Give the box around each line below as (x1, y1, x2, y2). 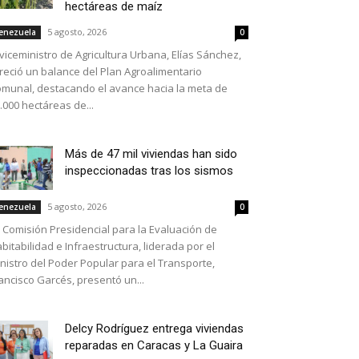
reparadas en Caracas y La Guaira (65, 338, 243, 353)
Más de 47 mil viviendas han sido (65, 147, 237, 161)
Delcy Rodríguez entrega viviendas (65, 321, 244, 336)
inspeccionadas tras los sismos (65, 163, 233, 178)
